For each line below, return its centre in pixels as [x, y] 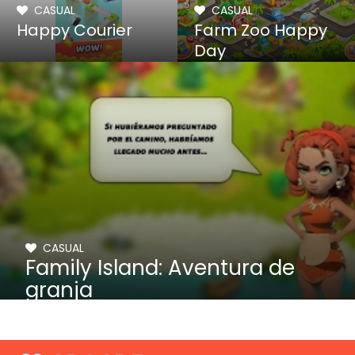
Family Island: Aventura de [160, 268]
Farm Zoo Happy [261, 30]
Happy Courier [75, 30]
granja [59, 290]
